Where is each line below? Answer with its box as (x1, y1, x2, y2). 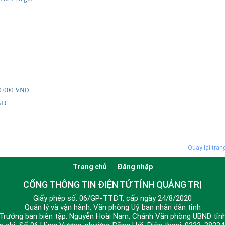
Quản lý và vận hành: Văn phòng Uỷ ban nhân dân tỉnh (24, 202, 201, 212)
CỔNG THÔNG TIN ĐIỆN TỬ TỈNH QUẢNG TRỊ (23, 179, 202, 190)
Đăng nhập (117, 162, 153, 171)
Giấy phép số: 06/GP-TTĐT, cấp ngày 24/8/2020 (33, 193, 192, 203)
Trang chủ (72, 162, 107, 171)
